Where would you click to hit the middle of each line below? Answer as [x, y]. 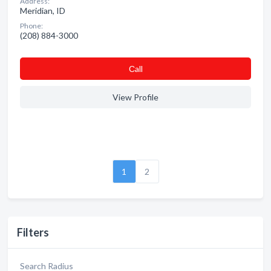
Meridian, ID [43, 11]
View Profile [135, 97]
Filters [33, 232]
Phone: [31, 26]
